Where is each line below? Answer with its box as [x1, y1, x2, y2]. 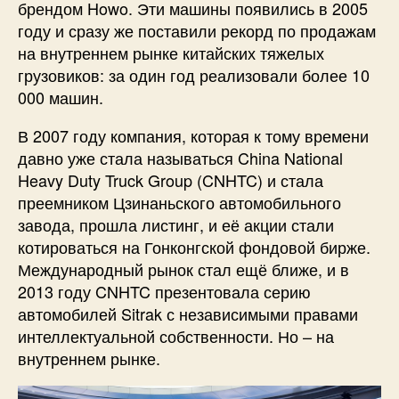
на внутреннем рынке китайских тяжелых [18, 41, 324, 65]
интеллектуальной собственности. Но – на [18, 324, 334, 348]
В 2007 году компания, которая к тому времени [18, 124, 369, 148]
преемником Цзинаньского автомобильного [18, 191, 341, 215]
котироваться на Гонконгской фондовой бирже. [18, 235, 370, 259]
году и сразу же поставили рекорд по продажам [18, 19, 376, 43]
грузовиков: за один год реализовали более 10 [18, 63, 370, 87]
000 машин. [18, 85, 108, 110]
